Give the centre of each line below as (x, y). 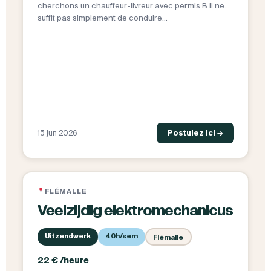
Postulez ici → (195, 133)
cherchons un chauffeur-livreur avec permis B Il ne (131, 6)
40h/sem (121, 236)
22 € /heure (63, 260)
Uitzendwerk (67, 236)
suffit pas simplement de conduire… (102, 18)
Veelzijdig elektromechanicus (135, 211)
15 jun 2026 (57, 133)
